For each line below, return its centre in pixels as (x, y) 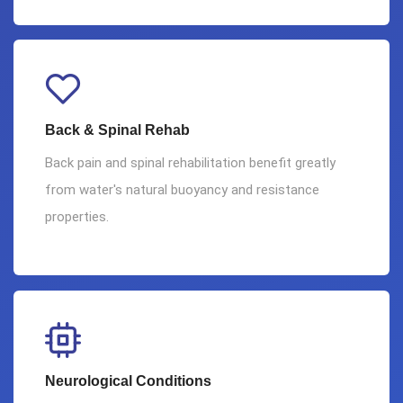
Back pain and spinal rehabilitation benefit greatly (190, 163)
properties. (77, 217)
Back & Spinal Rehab (117, 130)
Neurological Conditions (128, 381)
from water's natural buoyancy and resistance (182, 190)
